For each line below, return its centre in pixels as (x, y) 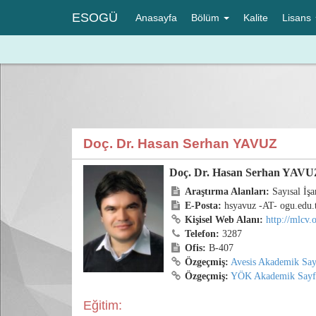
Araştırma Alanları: (227, 192)
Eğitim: (103, 305)
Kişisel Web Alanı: (224, 220)
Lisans (298, 18)
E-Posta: (203, 206)
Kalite (256, 18)
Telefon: (202, 234)
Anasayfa (156, 18)
